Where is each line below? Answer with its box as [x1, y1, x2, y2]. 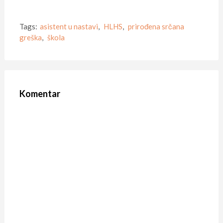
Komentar [19, 88, 60, 99]
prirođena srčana [127, 21, 184, 31]
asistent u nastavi [39, 21, 98, 31]
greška [19, 32, 42, 42]
